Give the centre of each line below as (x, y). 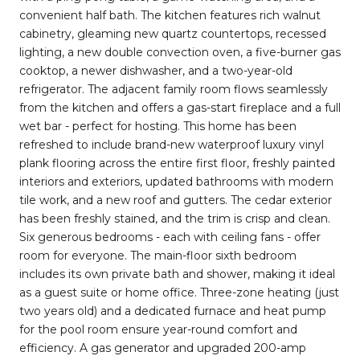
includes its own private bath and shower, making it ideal (177, 274)
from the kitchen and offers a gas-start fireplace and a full (180, 107)
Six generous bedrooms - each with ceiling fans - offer (170, 237)
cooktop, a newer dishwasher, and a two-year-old (156, 70)
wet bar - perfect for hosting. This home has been (158, 126)
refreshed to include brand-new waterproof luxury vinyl (172, 144)
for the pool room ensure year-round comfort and (158, 329)
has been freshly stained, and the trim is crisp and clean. (175, 218)
